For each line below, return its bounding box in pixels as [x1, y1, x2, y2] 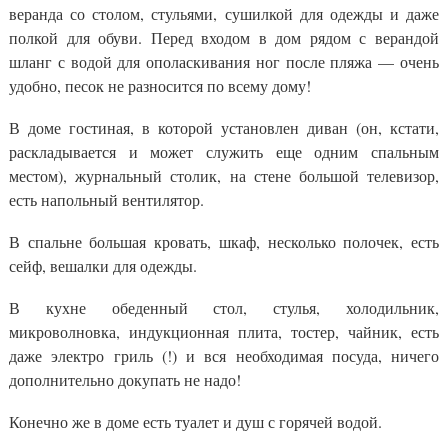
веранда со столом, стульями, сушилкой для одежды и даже [9, 2, 439, 24]
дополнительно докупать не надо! [9, 368, 241, 390]
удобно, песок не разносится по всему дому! [9, 74, 311, 96]
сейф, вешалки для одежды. [9, 254, 197, 276]
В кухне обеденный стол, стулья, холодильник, [9, 296, 439, 318]
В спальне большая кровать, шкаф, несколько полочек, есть [9, 230, 439, 252]
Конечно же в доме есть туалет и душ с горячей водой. [9, 410, 382, 432]
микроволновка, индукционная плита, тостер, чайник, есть [9, 320, 439, 342]
